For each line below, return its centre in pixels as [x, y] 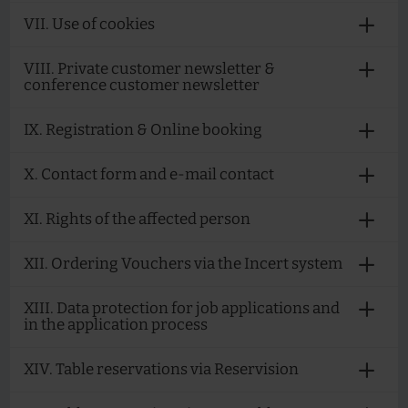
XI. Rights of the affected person [137, 219]
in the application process [116, 325]
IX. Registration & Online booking [143, 130]
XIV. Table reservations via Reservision [161, 369]
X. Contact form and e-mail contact [149, 174]
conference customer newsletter [142, 85]
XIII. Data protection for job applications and [182, 308]
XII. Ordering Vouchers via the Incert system [183, 264]
